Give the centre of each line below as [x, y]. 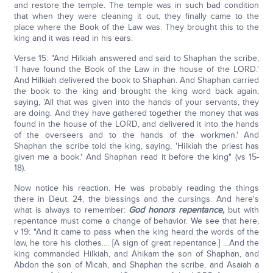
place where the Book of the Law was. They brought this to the [136, 27]
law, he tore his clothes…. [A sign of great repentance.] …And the [136, 243]
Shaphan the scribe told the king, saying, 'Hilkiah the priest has [136, 146]
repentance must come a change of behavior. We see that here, [136, 221]
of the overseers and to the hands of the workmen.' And [136, 135]
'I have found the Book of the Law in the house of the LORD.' [136, 69]
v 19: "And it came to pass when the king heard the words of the [136, 232]
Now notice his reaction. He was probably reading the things [136, 188]
